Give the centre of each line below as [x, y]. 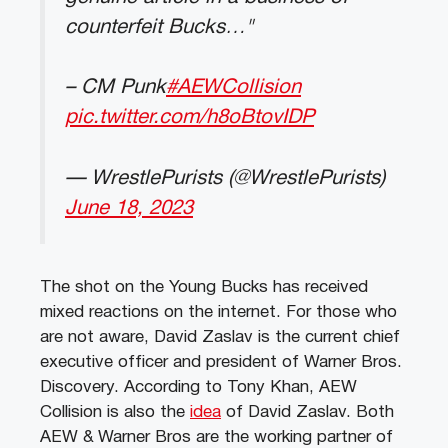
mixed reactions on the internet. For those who [218, 312]
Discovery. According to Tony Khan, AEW [198, 387]
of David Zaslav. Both [307, 412]
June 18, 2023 [129, 208]
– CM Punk [115, 88]
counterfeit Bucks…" [159, 27]
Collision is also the [115, 412]
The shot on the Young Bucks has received [204, 287]
